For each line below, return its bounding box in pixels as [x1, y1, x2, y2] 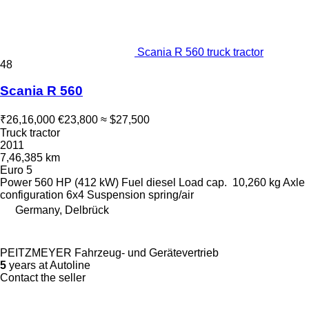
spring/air [148, 189, 194, 201]
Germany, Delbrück [15, 204, 109, 216]
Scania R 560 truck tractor [137, 46, 263, 58]
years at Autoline [6, 259, 90, 271]
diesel [146, 177, 176, 188]
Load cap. [179, 177, 227, 188]
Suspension [87, 189, 146, 201]
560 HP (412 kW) [34, 177, 119, 188]
